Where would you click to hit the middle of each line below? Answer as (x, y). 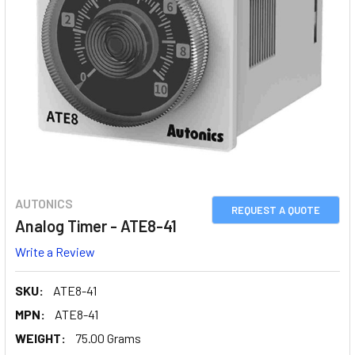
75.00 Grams (108, 338)
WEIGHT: (40, 338)
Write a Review (55, 251)
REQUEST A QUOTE (276, 210)
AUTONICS (44, 203)
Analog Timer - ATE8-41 (96, 226)
